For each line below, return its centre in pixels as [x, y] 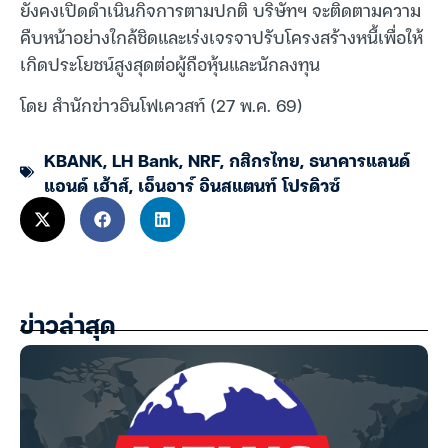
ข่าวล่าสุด [67, 328]
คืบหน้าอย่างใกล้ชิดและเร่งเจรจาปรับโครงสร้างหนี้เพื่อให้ [221, 37]
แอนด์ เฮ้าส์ [86, 185]
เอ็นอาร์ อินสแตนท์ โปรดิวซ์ [239, 185]
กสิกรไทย [264, 160]
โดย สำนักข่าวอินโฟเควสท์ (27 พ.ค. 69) [161, 105]
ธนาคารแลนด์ [359, 160]
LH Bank [145, 160]
